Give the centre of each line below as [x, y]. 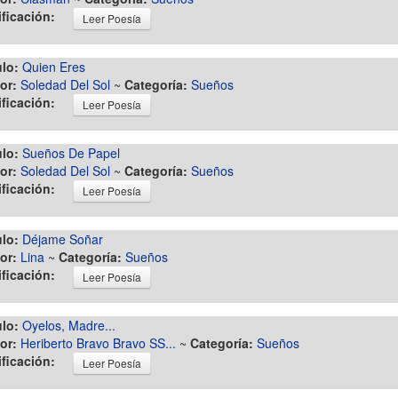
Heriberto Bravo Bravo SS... [98, 343]
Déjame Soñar [63, 239]
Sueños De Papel [71, 153]
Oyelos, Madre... [69, 325]
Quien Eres [54, 67]
